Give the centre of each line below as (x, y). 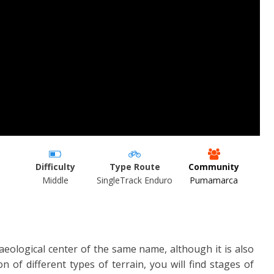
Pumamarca (214, 180)
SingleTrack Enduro (135, 180)
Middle (55, 180)
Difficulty (55, 166)
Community (214, 166)
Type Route (135, 166)
